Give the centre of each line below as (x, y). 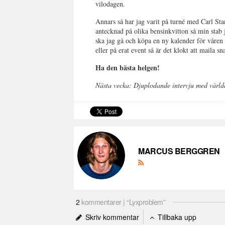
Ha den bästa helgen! (128, 68)
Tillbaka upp (176, 217)
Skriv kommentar (111, 217)
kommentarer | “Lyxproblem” (122, 202)
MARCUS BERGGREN (179, 151)
